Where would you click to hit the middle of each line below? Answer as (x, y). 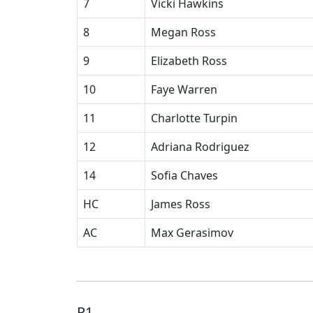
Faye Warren (184, 89)
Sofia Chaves (184, 175)
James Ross (181, 204)
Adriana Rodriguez (200, 147)
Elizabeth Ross (189, 61)
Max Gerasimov (192, 233)
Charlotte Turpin (194, 118)
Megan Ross (183, 32)
